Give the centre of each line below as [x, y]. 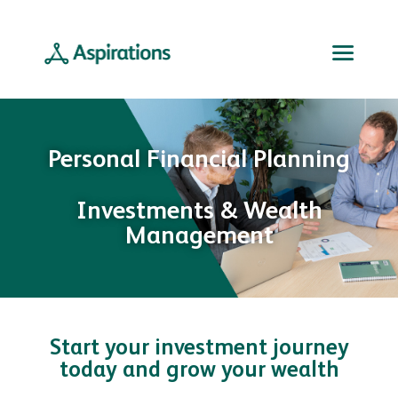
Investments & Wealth [199, 212]
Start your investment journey [199, 349]
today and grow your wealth [199, 371]
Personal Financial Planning [199, 160]
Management [199, 237]
